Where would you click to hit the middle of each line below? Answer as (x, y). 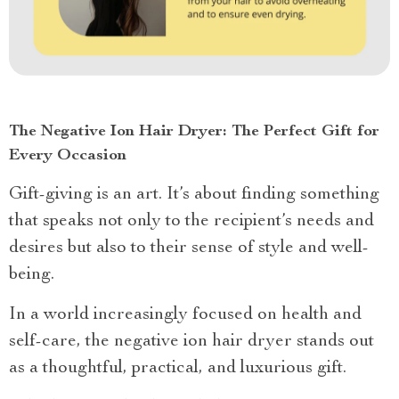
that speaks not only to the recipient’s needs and (191, 221)
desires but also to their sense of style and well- (189, 248)
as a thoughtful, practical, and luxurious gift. (178, 368)
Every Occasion (68, 155)
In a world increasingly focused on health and (185, 315)
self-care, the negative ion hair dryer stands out (191, 342)
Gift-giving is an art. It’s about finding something (194, 195)
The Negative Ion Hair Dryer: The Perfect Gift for (194, 131)
